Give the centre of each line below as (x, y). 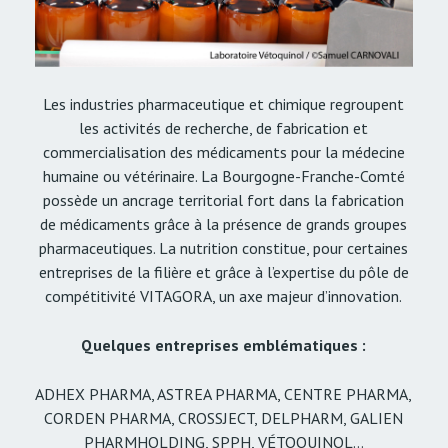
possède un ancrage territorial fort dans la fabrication (224, 200)
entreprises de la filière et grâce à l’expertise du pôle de (223, 272)
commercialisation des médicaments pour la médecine (223, 152)
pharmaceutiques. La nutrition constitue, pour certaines (224, 248)
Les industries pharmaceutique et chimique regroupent (224, 104)
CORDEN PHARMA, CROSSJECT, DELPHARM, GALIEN (224, 418)
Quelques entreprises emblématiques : (224, 345)
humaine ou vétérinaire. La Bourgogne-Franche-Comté (223, 176)
